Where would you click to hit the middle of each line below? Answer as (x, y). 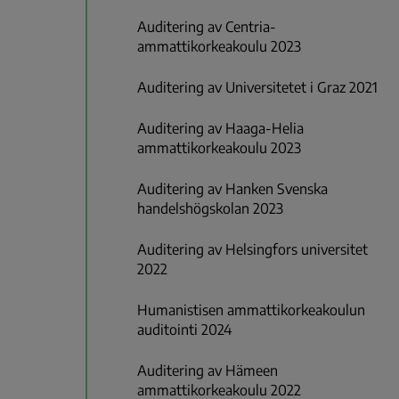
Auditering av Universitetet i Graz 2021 (257, 88)
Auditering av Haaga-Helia (220, 129)
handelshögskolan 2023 (210, 209)
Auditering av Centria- (207, 27)
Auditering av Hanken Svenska (232, 189)
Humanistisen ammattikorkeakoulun (251, 310)
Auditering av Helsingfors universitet (252, 250)
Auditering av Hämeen (208, 371)
